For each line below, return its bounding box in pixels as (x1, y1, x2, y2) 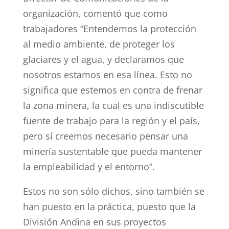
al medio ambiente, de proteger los (22, 38, 175, 50)
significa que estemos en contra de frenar (22, 84, 202, 96)
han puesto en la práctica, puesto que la (22, 200, 196, 213)
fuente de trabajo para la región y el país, (22, 114, 200, 127)
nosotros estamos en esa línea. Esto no (22, 68, 192, 81)
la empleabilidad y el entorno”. (22, 161, 155, 173)
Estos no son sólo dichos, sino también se (22, 185, 204, 197)
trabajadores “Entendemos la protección (22, 22, 196, 35)
